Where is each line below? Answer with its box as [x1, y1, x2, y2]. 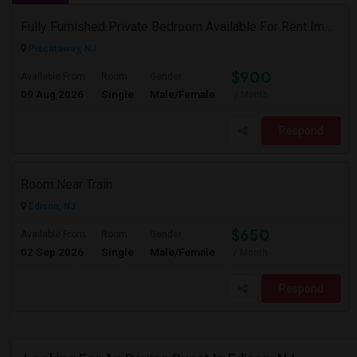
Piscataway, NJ [26, 43, 96, 54]
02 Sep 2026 [21, 245, 84, 258]
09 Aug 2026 [21, 88, 84, 100]
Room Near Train [21, 177, 112, 192]
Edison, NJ [26, 201, 76, 212]
